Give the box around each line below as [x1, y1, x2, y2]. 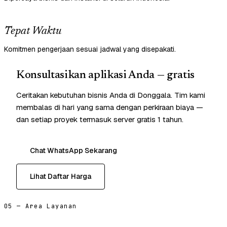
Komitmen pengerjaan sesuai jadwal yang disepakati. [4, 45, 176, 54]
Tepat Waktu [4, 26, 61, 37]
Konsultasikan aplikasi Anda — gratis [16, 70, 195, 82]
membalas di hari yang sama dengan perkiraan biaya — [16, 102, 203, 112]
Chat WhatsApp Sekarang [30, 146, 117, 156]
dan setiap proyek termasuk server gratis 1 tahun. [16, 115, 183, 125]
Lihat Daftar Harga [30, 172, 91, 181]
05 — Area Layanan [4, 202, 77, 211]
